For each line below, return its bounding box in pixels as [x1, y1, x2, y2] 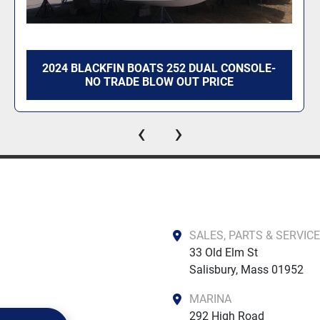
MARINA [199, 292, 231, 306]
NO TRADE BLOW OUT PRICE [84, 75, 234, 89]
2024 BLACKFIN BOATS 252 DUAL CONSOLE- [42, 61, 276, 75]
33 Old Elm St [189, 246, 258, 259]
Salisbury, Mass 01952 [189, 263, 304, 276]
